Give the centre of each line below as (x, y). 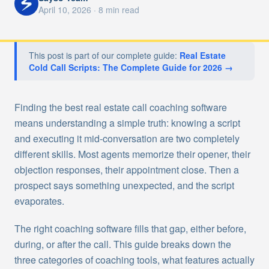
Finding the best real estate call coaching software (121, 107)
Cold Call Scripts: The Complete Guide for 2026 (125, 67)
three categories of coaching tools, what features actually (134, 260)
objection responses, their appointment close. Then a (127, 170)
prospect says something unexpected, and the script (124, 185)
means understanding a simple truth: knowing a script (127, 123)
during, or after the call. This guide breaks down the (123, 244)
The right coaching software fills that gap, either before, (130, 228)
